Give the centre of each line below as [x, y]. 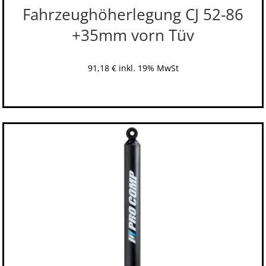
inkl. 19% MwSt [148, 68]
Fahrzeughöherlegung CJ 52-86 [133, 14]
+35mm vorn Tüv [133, 35]
